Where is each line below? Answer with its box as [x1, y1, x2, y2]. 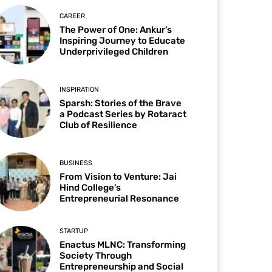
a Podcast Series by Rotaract [59, 108, 187, 120]
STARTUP [59, 227, 89, 236]
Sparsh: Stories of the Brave [59, 97, 182, 109]
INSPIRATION [59, 85, 100, 93]
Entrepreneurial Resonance [59, 193, 180, 205]
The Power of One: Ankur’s [59, 24, 172, 35]
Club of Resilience [59, 119, 138, 131]
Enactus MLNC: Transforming [59, 239, 186, 251]
